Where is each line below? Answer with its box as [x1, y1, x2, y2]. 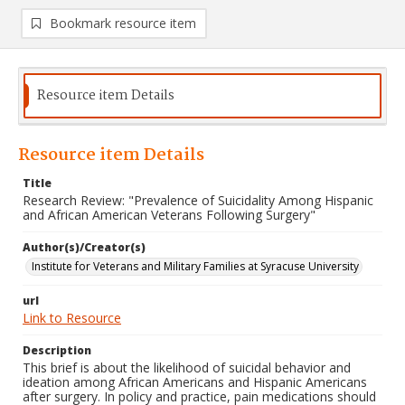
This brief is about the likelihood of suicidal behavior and [23, 358, 351, 376]
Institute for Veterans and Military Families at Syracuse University [32, 258, 359, 274]
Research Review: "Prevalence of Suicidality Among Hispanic [23, 191, 373, 209]
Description [23, 342, 91, 358]
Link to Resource [23, 308, 121, 326]
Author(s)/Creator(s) [23, 239, 146, 255]
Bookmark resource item [50, 14, 196, 32]
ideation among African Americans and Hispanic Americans [23, 372, 367, 391]
